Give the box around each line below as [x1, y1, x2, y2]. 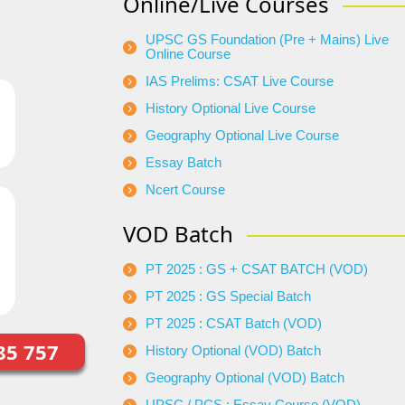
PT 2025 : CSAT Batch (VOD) [146, 316, 322, 332]
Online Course [146, 46, 231, 62]
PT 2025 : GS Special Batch [146, 288, 311, 305]
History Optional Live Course [146, 100, 316, 117]
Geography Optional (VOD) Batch [146, 370, 344, 386]
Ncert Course [146, 182, 225, 198]
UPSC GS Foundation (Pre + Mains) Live [146, 32, 389, 48]
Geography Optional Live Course [146, 127, 339, 144]
